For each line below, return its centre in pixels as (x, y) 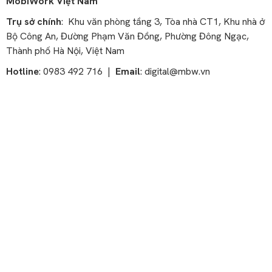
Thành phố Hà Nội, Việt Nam (65, 51)
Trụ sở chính (34, 22)
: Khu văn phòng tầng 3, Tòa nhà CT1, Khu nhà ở (163, 22)
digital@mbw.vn (177, 72)
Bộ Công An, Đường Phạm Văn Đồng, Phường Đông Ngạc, (127, 36)
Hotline (22, 72)
